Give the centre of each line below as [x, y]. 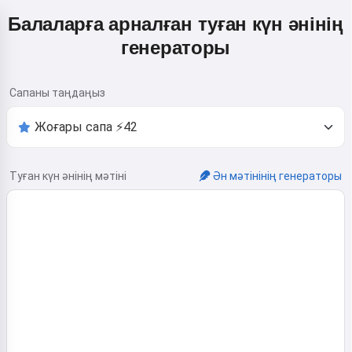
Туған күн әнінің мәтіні [68, 176]
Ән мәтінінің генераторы [277, 176]
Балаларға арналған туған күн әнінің [176, 24]
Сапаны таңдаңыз [57, 93]
